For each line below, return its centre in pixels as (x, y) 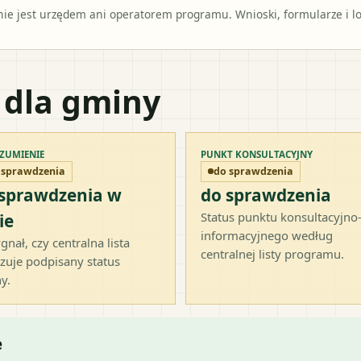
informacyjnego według (267, 235)
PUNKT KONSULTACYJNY (257, 154)
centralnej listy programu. (272, 253)
